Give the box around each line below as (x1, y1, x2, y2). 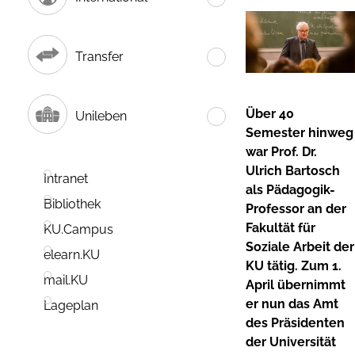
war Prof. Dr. (246, 143, 317, 159)
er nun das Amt (246, 296, 338, 311)
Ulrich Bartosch (246, 162, 340, 178)
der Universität (246, 334, 336, 349)
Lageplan (44, 298, 98, 314)
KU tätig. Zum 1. (246, 258, 342, 273)
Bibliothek (44, 197, 101, 212)
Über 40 (246, 105, 294, 121)
